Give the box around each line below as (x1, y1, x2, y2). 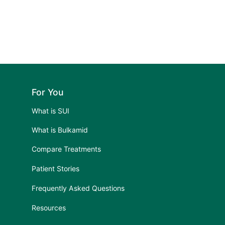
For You (32, 86, 64, 97)
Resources (32, 203, 66, 212)
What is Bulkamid (32, 126, 88, 135)
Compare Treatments (32, 145, 101, 154)
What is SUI (32, 106, 70, 115)
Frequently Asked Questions (32, 184, 125, 193)
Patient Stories (32, 164, 80, 173)
